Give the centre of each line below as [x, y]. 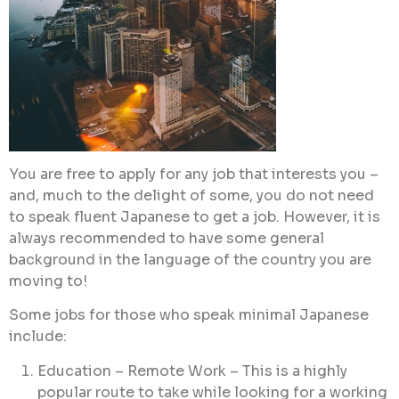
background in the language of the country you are [190, 259]
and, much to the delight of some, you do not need [191, 195]
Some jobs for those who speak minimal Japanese [189, 315]
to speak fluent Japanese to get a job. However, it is [195, 216]
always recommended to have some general [167, 238]
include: [38, 337]
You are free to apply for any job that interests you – [194, 174]
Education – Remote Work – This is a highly [192, 370]
